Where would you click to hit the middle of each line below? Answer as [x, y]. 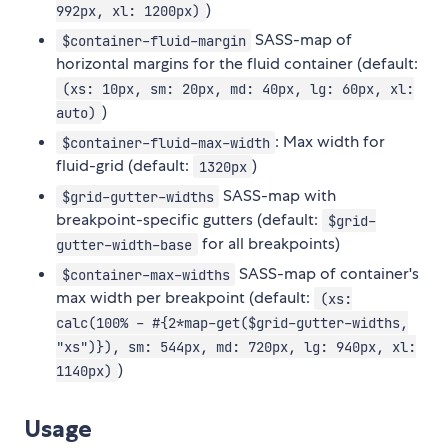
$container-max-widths [145, 274]
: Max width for [330, 142]
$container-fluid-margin [153, 40]
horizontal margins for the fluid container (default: [237, 64]
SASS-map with [278, 196]
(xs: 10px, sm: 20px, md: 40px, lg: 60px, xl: [237, 88]
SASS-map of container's [327, 274]
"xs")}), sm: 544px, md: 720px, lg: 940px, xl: [236, 346]
